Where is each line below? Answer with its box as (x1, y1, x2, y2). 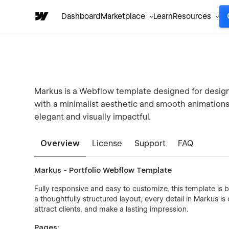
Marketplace (101, 12, 145, 21)
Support (134, 139, 166, 148)
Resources (173, 12, 211, 21)
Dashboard (61, 12, 101, 21)
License (92, 139, 123, 148)
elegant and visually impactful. (34, 112, 151, 122)
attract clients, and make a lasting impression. (34, 205, 189, 213)
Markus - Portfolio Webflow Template (34, 166, 172, 174)
